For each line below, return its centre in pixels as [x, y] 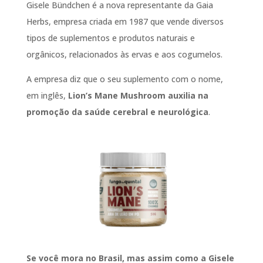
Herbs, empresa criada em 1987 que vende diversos [125, 21]
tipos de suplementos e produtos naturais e [110, 38]
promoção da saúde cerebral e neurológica [117, 112]
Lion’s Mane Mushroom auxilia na [138, 95]
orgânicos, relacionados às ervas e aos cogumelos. [125, 54]
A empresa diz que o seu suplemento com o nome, [124, 79]
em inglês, [47, 95]
